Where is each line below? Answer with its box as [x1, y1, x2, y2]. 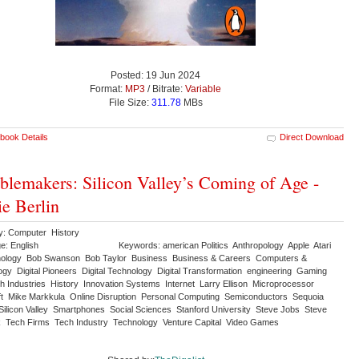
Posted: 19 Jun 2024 [111, 69, 200, 81]
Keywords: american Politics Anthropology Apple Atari [119, 240, 333, 250]
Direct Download [280, 131, 344, 142]
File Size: [108, 96, 151, 108]
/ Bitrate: [145, 83, 185, 95]
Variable [185, 83, 221, 95]
